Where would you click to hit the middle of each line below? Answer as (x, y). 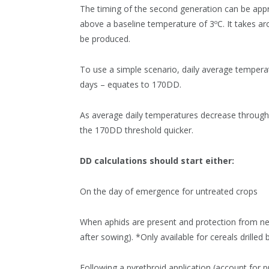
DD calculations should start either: (157, 160)
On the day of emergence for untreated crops (169, 191)
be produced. (105, 38)
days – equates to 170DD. (131, 84)
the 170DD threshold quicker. (137, 130)
